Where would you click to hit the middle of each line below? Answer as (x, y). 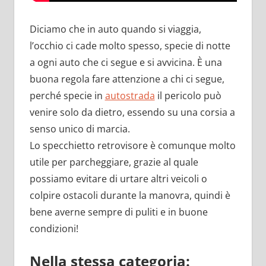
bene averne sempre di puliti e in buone (118, 212)
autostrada (130, 95)
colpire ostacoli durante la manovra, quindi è (130, 195)
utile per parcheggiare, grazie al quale (114, 162)
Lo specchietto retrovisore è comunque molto (132, 145)
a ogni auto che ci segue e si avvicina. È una (126, 62)
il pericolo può (188, 95)
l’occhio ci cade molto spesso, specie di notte (130, 45)
